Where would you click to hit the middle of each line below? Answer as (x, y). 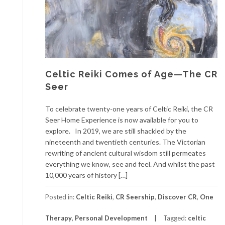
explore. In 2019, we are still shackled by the (116, 131)
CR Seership (135, 197)
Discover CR (177, 197)
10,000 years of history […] (86, 175)
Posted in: (61, 197)
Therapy (59, 218)
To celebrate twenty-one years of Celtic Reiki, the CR (129, 109)
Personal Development (111, 218)
